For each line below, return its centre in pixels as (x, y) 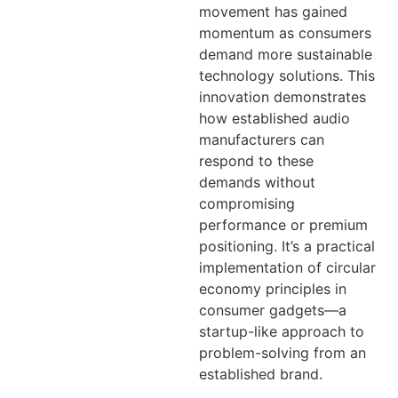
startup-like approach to (282, 332)
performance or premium (283, 225)
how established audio (275, 119)
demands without (257, 183)
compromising (247, 204)
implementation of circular (287, 268)
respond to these (256, 161)
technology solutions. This (287, 76)
